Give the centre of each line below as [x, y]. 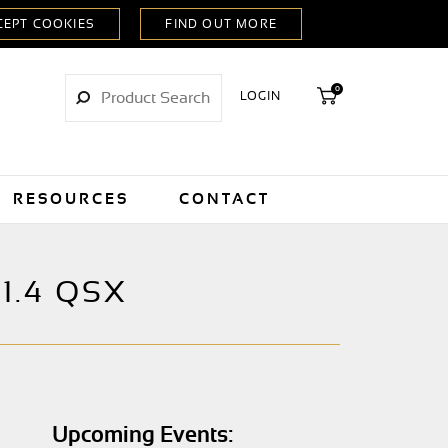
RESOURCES [70, 199]
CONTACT [224, 199]
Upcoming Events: [143, 435]
